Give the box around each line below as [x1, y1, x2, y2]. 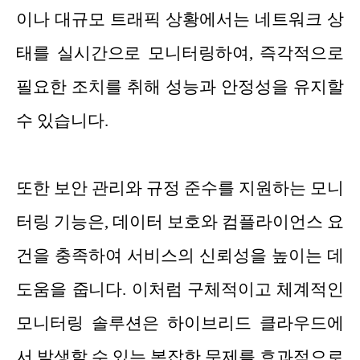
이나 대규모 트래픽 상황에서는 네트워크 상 [16, 10, 344, 30]
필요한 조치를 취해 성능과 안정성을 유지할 [16, 77, 344, 97]
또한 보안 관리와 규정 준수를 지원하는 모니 [16, 178, 344, 198]
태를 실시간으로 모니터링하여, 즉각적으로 [16, 43, 344, 63]
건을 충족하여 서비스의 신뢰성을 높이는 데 [16, 246, 344, 266]
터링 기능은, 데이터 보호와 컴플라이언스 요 [16, 212, 344, 232]
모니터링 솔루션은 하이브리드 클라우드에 [16, 313, 344, 333]
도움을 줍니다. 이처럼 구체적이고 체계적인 [16, 280, 344, 300]
